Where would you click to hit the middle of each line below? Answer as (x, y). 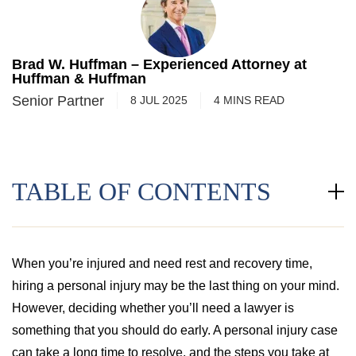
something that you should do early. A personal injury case (175, 330)
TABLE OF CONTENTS (141, 192)
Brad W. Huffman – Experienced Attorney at (159, 64)
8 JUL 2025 (159, 100)
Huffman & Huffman (79, 79)
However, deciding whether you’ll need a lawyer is (153, 308)
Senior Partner (58, 101)
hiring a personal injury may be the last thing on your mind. (176, 286)
